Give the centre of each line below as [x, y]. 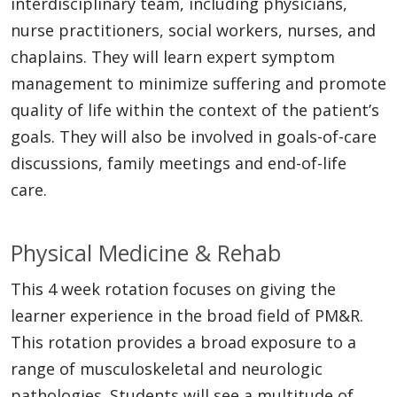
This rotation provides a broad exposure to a [183, 342]
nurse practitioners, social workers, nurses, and [193, 30]
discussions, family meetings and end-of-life [179, 163]
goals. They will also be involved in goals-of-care [194, 136]
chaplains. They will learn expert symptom [173, 56]
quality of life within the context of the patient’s [195, 109]
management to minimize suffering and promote [198, 83]
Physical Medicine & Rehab [146, 252]
